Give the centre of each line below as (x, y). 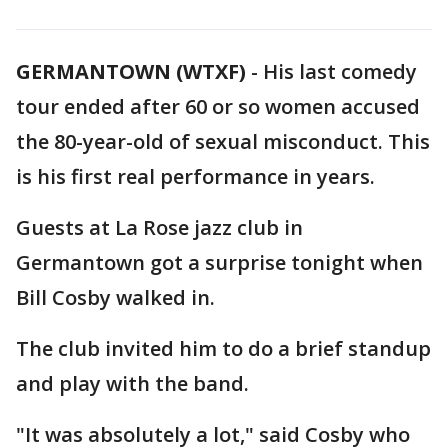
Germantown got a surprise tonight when (219, 262)
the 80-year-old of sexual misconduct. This (223, 141)
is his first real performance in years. (195, 176)
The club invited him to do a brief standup (223, 348)
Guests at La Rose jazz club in (159, 227)
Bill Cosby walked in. (115, 297)
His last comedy (340, 71)
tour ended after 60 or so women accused (218, 106)
